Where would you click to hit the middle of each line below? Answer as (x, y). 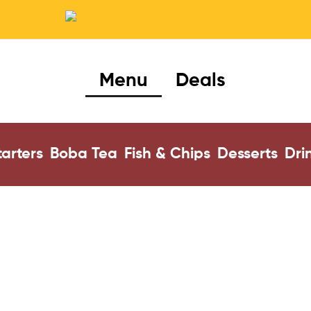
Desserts (247, 154)
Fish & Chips (167, 154)
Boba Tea (83, 154)
